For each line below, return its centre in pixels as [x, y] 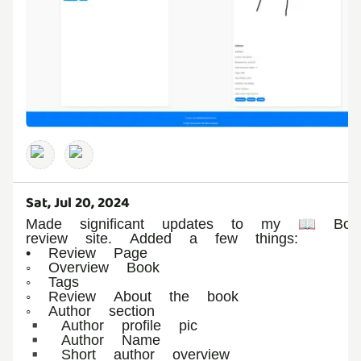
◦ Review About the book [132, 296]
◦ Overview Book [93, 267]
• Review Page [87, 252]
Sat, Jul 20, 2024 [78, 203]
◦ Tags [52, 281]
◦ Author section [90, 310]
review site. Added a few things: [162, 238]
